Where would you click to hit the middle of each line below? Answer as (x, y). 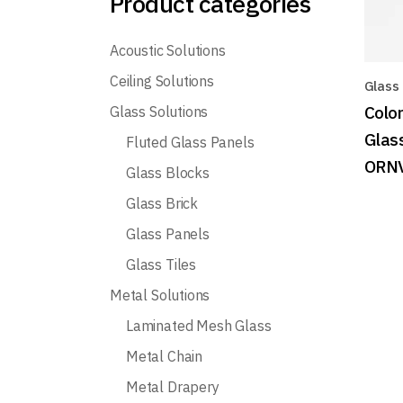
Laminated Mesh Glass (199, 326)
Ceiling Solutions (162, 81)
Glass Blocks (168, 173)
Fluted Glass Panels (190, 142)
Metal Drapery (173, 387)
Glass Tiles (161, 264)
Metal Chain (165, 356)
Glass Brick (162, 203)
